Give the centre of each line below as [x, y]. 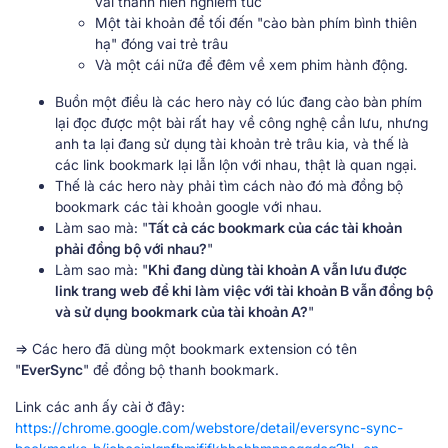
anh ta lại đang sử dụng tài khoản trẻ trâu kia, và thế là [232, 143]
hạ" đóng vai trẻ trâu [161, 43]
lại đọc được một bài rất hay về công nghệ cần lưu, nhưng [241, 122]
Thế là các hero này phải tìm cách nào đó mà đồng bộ [229, 185]
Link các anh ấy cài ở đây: [100, 406]
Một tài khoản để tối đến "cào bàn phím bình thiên [256, 22]
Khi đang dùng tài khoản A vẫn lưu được [277, 269]
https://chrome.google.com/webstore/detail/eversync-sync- [209, 427]
